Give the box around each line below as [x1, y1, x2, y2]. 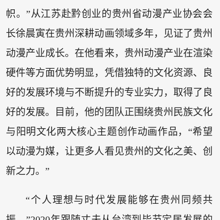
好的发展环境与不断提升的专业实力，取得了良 [5, 86, 213, 98]
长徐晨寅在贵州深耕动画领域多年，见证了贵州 [5, 27, 213, 39]
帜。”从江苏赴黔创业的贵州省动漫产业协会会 [5, 8, 213, 19]
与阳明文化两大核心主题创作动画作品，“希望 [5, 126, 213, 137]
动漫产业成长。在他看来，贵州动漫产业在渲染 [5, 47, 213, 58]
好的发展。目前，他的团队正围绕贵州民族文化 [5, 106, 213, 117]
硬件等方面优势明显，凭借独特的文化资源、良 [5, 67, 213, 78]
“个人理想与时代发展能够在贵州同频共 [25, 194, 213, 206]
